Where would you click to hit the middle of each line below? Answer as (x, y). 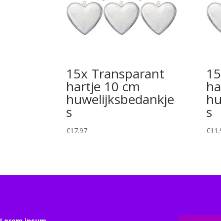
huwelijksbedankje (120, 99)
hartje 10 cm (103, 87)
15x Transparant (115, 74)
